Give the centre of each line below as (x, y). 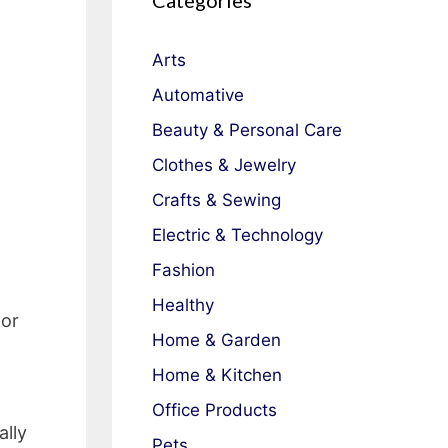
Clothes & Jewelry (224, 165)
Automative (198, 95)
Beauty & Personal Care (247, 130)
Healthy (183, 305)
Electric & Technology (237, 235)
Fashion (183, 270)
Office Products (214, 410)
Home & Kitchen (217, 375)
